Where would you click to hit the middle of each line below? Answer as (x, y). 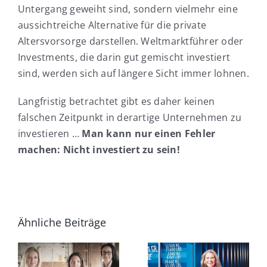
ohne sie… (97, 226)
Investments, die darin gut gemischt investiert (124, 58)
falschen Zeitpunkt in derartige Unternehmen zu (130, 118)
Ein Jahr (97, 204)
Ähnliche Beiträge (62, 223)
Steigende (227, 226)
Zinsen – (227, 249)
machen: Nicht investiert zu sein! (99, 150)
